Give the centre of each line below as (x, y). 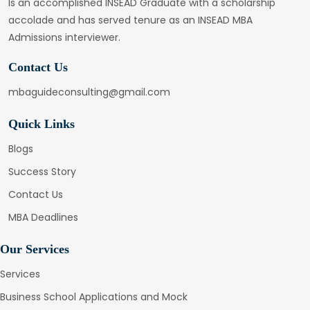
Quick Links (42, 124)
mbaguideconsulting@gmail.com (89, 92)
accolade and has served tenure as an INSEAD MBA (130, 20)
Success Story (42, 172)
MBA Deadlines (43, 218)
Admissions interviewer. (64, 38)
